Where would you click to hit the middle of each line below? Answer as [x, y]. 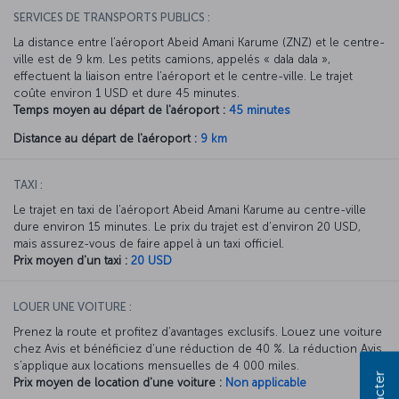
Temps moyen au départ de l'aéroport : [119, 110]
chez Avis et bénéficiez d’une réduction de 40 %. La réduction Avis [198, 348]
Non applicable [266, 382]
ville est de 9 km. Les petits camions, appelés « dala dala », [172, 59]
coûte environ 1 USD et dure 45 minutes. [126, 93]
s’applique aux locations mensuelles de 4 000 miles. [156, 365]
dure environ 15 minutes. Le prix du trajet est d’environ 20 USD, [187, 226]
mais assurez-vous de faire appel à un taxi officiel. [149, 243]
